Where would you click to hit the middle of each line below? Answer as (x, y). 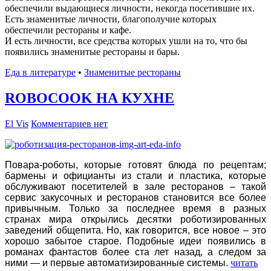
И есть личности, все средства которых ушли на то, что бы (126, 41)
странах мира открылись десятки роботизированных (135, 219)
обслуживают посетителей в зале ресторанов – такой (135, 186)
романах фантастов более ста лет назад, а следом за (135, 252)
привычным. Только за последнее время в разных (135, 208)
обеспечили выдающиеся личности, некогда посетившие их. (130, 8)
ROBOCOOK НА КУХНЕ (90, 98)
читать (244, 263)
